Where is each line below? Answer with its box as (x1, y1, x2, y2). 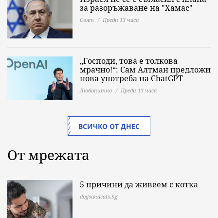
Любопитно (80, 86, 112, 94)
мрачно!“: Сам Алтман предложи (80, 64, 211, 75)
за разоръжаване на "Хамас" (80, 2, 193, 13)
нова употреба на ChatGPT (80, 73, 183, 84)
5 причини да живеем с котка (80, 179, 198, 190)
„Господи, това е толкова (80, 55, 178, 66)
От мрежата (7, 145, 90, 164)
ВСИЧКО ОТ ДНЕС (78, 121, 140, 131)
